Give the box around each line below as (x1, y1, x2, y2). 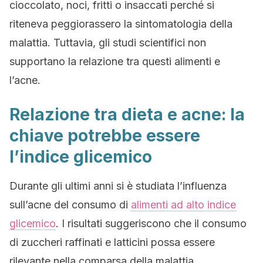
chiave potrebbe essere (9, 126, 200, 146)
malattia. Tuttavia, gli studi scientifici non (9, 36, 206, 49)
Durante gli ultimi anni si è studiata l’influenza (9, 180, 227, 192)
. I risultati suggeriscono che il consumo (56, 217, 247, 230)
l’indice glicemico (9, 147, 152, 167)
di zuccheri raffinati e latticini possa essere (9, 236, 215, 248)
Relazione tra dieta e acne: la (9, 104, 245, 124)
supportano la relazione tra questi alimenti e (9, 55, 220, 68)
